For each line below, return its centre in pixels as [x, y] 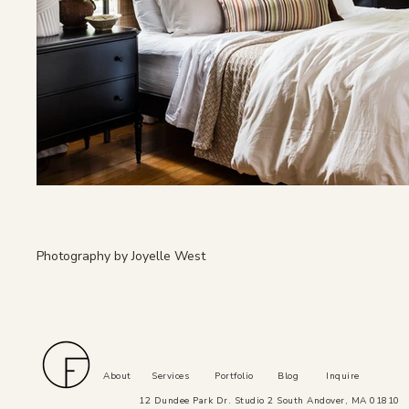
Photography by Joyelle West [121, 257]
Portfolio [234, 377]
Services [170, 377]
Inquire [343, 377]
